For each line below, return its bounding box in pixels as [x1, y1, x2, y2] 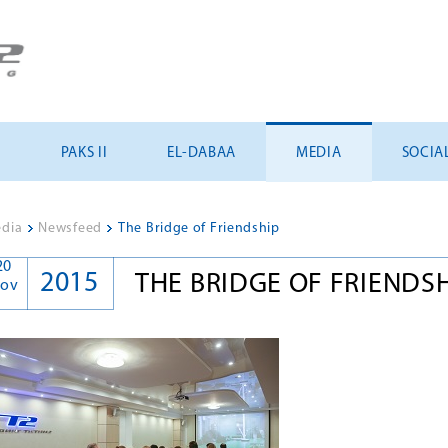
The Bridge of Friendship [118, 221, 280, 236]
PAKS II [60, 146, 108, 161]
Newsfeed [38, 221, 102, 236]
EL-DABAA [167, 146, 237, 161]
